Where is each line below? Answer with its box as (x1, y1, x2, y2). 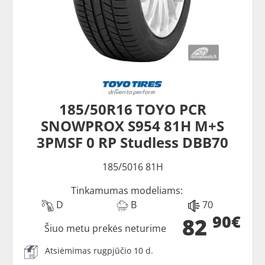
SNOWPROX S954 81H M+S (41, 116, 224, 136)
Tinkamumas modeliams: (70, 184, 183, 198)
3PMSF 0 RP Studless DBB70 (37, 132, 228, 153)
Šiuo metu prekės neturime (44, 222, 167, 235)
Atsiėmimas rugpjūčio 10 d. (45, 245, 153, 257)
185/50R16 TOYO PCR (59, 99, 206, 119)
